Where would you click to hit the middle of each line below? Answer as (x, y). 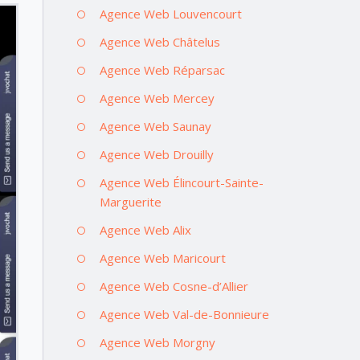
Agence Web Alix (145, 229)
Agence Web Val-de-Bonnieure (184, 314)
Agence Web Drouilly (156, 154)
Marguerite (130, 201)
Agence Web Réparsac (162, 70)
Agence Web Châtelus (160, 41)
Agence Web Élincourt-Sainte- (181, 182)
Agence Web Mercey (157, 98)
